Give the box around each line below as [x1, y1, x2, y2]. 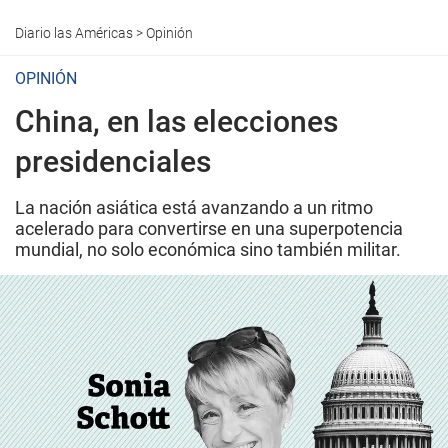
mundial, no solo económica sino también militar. [15, 239, 401, 260]
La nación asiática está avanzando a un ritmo [15, 197, 373, 218]
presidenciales [15, 144, 211, 179]
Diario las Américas [15, 25, 133, 41]
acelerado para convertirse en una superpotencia [15, 218, 403, 239]
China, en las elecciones [15, 104, 338, 139]
